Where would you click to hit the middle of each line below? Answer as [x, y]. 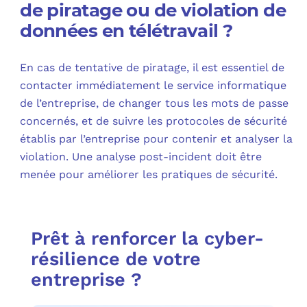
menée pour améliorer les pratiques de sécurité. [149, 175]
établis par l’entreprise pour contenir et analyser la [157, 139]
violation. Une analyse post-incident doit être [141, 157]
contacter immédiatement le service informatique [153, 86]
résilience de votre [116, 259]
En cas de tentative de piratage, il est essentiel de [152, 68]
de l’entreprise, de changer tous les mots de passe [155, 103]
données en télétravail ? [126, 31]
